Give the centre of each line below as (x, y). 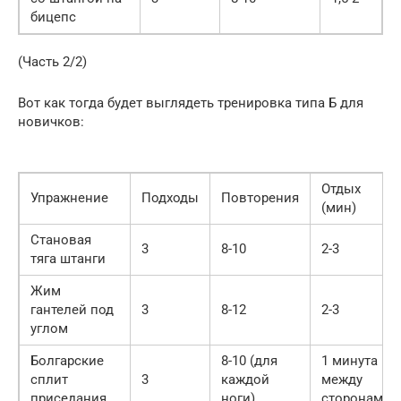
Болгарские (67, 360)
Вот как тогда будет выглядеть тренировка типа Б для (191, 102)
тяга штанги (68, 258)
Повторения (260, 197)
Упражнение (69, 197)
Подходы (170, 197)
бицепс (53, 17)
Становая (61, 239)
